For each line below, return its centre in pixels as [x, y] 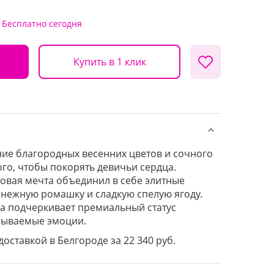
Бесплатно [24, 24]
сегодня [65, 24]
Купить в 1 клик [109, 61]
